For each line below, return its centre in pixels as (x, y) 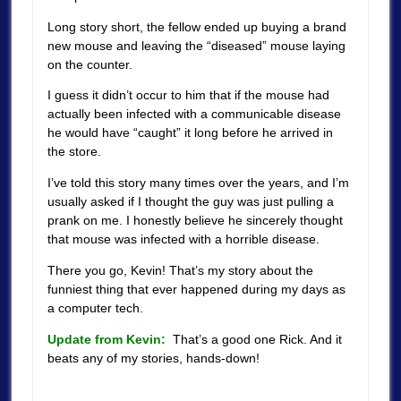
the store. (74, 152)
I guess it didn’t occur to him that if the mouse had (188, 95)
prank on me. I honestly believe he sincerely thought (195, 221)
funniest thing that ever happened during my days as (196, 289)
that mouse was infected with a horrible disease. (183, 239)
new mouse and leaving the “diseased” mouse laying (196, 45)
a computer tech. (95, 307)
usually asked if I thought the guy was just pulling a (190, 202)
